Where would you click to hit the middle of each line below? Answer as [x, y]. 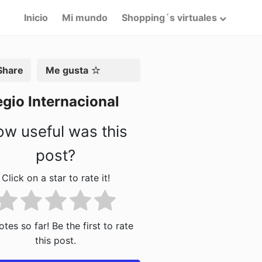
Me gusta [67, 70]
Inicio [36, 17]
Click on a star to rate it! [56, 178]
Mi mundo [85, 17]
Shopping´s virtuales [169, 17]
